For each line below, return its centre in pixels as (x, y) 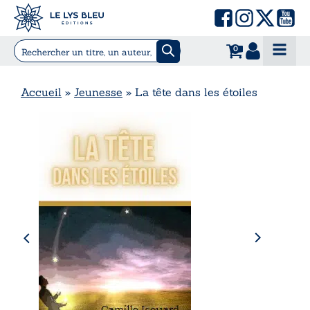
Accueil (41, 92)
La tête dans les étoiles (196, 92)
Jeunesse (98, 92)
